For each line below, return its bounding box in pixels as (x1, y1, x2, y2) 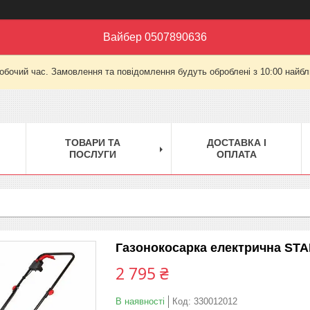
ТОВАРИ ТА (64, 136, 120, 148)
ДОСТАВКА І (206, 136, 266, 148)
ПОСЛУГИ (69, 148, 116, 160)
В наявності (116, 295, 165, 307)
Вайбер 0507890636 (103, 31, 207, 43)
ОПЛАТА (216, 148, 257, 160)
